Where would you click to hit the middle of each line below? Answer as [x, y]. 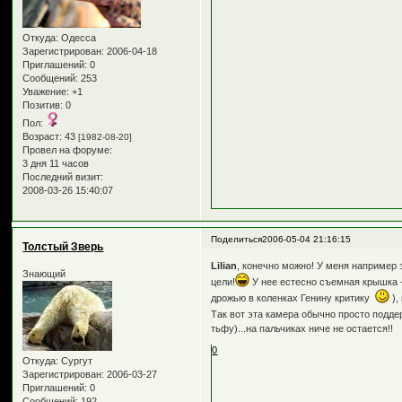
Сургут [76, 360]
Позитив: [43, 105]
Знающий [44, 273]
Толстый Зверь [63, 247]
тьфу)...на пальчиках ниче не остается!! [302, 329]
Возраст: [43, 136]
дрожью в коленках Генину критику [293, 298]
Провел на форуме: [68, 149]
